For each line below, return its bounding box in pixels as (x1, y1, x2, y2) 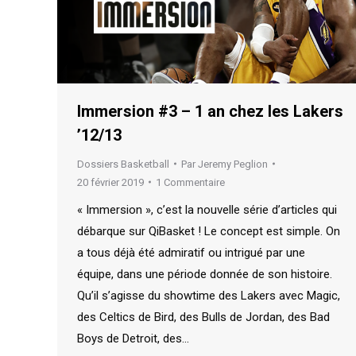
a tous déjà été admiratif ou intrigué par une (77, 245, 305, 260)
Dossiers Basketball (77, 157, 169, 170)
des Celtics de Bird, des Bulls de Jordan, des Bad (77, 309, 330, 324)
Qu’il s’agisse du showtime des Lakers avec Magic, (77, 288, 340, 303)
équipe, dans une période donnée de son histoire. (77, 266, 332, 281)
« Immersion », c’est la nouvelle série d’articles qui (77, 202, 337, 217)
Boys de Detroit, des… (77, 331, 189, 346)
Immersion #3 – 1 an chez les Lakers (77, 101, 343, 121)
